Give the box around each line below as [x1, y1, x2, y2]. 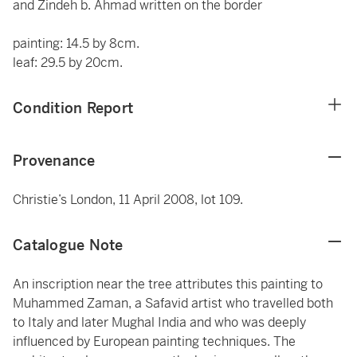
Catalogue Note [13, 236, 124, 254]
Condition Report [13, 99, 133, 117]
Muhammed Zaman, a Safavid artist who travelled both [13, 295, 333, 312]
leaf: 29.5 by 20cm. [13, 54, 123, 71]
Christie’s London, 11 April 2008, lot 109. [13, 191, 243, 208]
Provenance [13, 151, 96, 170]
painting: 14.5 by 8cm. [13, 35, 139, 52]
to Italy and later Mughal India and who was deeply [13, 314, 306, 331]
